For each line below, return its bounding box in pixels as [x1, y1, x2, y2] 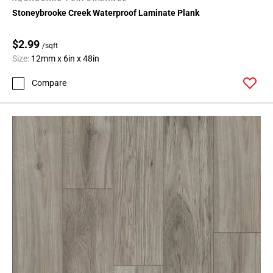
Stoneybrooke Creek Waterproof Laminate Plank [12, 7, 199, 18]
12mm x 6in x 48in [31, 53, 99, 63]
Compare [32, 78, 66, 88]
